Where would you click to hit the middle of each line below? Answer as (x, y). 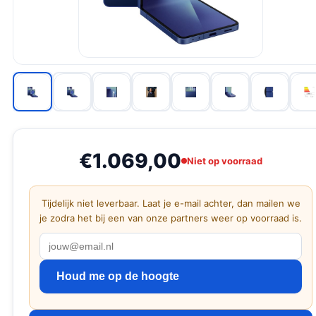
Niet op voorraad (225, 160)
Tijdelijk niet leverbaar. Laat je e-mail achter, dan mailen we (171, 203)
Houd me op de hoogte (118, 276)
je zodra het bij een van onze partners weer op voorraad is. (171, 218)
